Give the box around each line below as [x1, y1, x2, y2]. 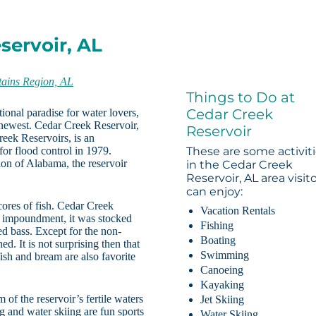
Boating [200, 234, 236, 247]
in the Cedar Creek [186, 158, 293, 172]
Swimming [200, 249, 250, 262]
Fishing [200, 219, 234, 232]
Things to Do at [186, 89, 296, 107]
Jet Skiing [200, 293, 245, 306]
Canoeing [200, 264, 244, 276]
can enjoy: [186, 185, 243, 199]
